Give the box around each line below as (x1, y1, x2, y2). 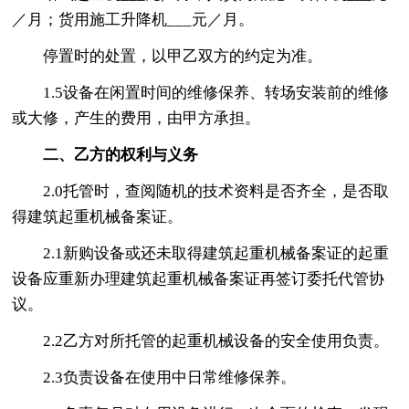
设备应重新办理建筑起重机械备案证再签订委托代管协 (12, 269, 385, 288)
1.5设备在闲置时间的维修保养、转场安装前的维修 (43, 83, 390, 101)
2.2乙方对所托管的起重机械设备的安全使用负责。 (43, 331, 390, 350)
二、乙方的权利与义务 (43, 145, 199, 163)
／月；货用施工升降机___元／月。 (12, 10, 255, 28)
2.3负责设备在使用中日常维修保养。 (43, 368, 297, 386)
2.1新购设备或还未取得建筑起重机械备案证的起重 (43, 244, 390, 262)
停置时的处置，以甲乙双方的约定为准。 (43, 47, 323, 65)
